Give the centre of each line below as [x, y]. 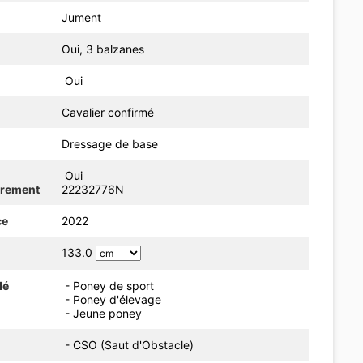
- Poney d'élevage [113, 299]
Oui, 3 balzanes [103, 49]
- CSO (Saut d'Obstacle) [133, 344]
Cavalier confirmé [108, 112]
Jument [82, 17]
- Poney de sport [110, 285]
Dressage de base [110, 143]
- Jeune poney [104, 313]
